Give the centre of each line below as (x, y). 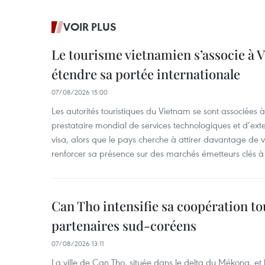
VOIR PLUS (90, 27)
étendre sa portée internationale (146, 74)
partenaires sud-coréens (124, 225)
